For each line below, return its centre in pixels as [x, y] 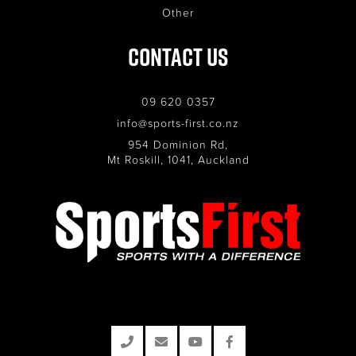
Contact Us [178, 56]
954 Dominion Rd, [178, 144]
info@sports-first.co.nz [178, 122]
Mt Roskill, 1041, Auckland [178, 159]
